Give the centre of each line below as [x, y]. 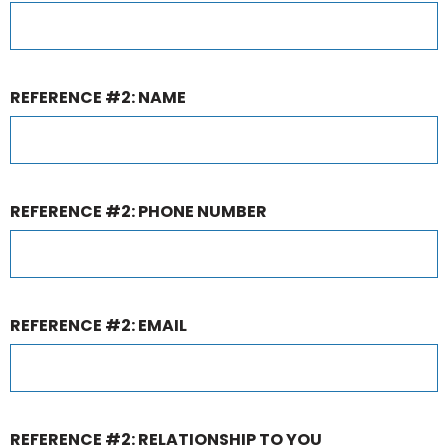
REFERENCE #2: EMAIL [98, 325]
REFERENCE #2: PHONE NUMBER [138, 211]
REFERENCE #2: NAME [98, 97]
